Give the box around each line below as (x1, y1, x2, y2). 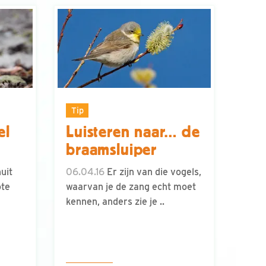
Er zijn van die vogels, (104, 166, 201, 178)
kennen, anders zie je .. (66, 196, 164, 208)
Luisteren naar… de (66, 123, 201, 141)
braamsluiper (66, 141, 157, 159)
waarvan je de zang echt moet (66, 181, 196, 193)
